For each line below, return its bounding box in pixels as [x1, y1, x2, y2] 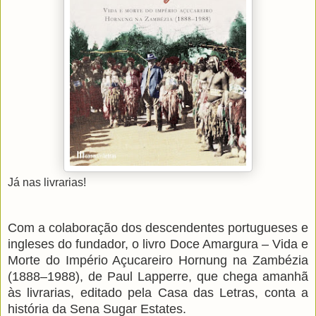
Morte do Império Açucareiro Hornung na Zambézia [8, 253, 308, 268]
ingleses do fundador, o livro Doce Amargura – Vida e [8, 237, 308, 252]
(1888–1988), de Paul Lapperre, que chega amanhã [8, 269, 308, 284]
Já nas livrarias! [8, 176, 86, 189]
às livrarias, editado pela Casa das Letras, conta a [8, 286, 308, 300]
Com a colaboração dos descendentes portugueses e [8, 221, 308, 236]
